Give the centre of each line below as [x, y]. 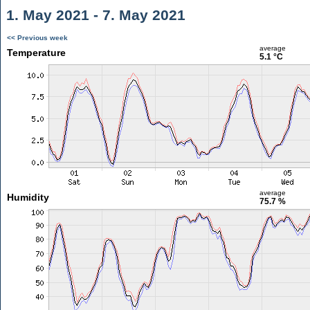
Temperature [36, 53]
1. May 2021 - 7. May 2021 [94, 15]
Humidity [28, 197]
